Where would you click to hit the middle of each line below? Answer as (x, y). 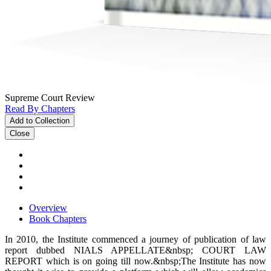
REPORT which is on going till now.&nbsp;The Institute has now (135, 261)
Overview (48, 207)
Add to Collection (40, 120)
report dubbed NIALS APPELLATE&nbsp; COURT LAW (135, 250)
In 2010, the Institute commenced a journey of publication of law (135, 239)
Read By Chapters (40, 108)
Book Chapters (58, 218)
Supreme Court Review (50, 97)
